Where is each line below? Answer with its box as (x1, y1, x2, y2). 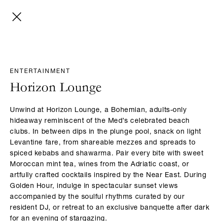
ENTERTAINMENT (10, 69, 71, 74)
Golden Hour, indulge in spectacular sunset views (10, 183, 178, 190)
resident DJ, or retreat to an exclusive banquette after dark (10, 205, 210, 212)
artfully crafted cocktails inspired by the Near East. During (10, 172, 207, 179)
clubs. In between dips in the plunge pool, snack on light (10, 129, 201, 136)
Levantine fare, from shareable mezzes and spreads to (10, 140, 196, 147)
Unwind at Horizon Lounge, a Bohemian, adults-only (10, 107, 187, 114)
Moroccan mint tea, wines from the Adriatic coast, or (10, 161, 189, 168)
